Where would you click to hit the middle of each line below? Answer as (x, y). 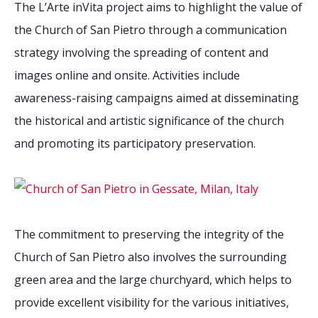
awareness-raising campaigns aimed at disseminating (157, 98)
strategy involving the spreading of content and (141, 53)
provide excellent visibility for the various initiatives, (152, 303)
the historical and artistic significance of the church (149, 121)
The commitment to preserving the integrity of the (149, 235)
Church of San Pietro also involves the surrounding (150, 257)
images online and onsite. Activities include (127, 76)
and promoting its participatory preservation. (135, 144)
